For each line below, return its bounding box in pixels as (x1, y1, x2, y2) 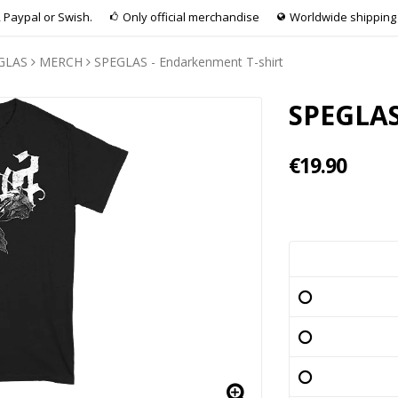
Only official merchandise (123, 9, 259, 25)
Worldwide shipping (290, 9, 396, 25)
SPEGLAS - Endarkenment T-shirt (94, 53, 283, 70)
